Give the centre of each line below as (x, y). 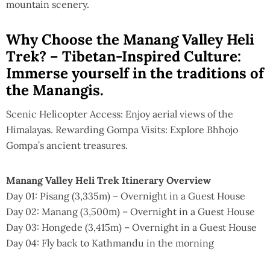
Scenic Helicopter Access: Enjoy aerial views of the (120, 114)
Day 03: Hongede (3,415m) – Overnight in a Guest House (131, 227)
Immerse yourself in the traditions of (135, 73)
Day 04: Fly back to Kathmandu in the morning (110, 243)
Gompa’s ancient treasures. (67, 145)
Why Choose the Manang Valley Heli (130, 39)
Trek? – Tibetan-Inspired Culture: (124, 56)
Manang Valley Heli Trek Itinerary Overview (108, 180)
